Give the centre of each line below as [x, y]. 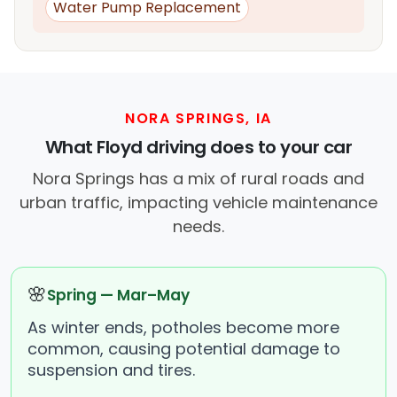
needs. [198, 227]
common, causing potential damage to [184, 349]
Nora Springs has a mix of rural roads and [198, 179]
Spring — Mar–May [118, 296]
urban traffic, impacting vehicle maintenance [198, 203]
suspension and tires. [111, 370]
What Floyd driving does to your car [198, 148]
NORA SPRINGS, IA [198, 119]
